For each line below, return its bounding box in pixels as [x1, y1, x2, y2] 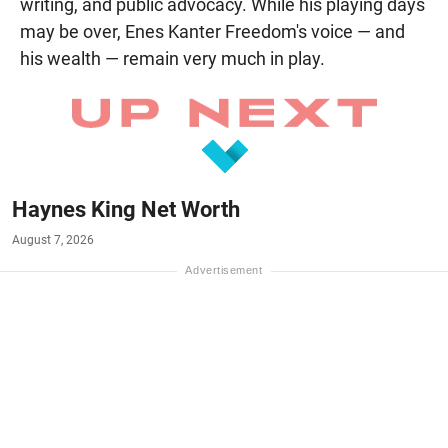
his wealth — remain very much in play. [20, 48, 325, 70]
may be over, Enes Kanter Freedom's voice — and [20, 21, 405, 43]
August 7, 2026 [12, 233, 94, 248]
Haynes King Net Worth [12, 197, 240, 223]
